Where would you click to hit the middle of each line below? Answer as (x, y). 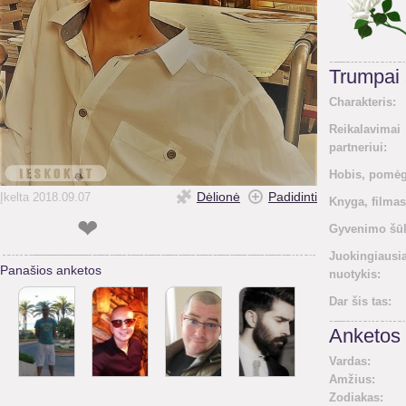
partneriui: (358, 147)
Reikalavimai (365, 129)
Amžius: (352, 379)
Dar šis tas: (360, 301)
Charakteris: (362, 102)
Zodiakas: (356, 397)
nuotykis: (355, 274)
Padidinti (293, 197)
